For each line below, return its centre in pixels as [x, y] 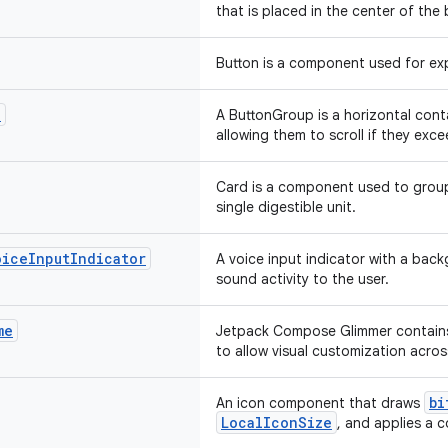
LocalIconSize [276, 422]
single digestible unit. [286, 207]
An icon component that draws [320, 403]
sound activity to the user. [302, 279]
